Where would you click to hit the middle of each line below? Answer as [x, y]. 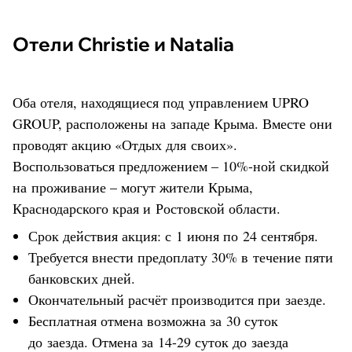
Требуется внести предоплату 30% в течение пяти [181, 257]
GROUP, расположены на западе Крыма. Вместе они [172, 123]
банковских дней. [82, 278]
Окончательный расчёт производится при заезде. [177, 299]
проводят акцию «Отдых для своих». [125, 144]
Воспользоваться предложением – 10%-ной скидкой [171, 165]
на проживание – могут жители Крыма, [133, 187]
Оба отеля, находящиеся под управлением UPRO [161, 102]
